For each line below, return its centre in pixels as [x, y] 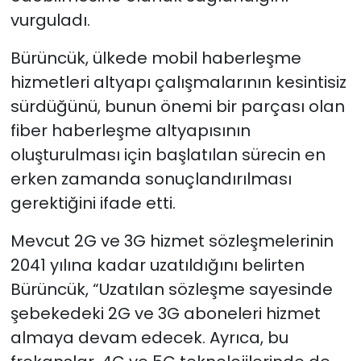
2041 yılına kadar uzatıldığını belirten [157, 265]
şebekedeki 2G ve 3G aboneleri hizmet [165, 313]
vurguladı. [50, 20]
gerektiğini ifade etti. [93, 203]
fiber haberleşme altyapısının [130, 130]
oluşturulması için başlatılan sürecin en [168, 154]
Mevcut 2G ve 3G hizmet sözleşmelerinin [172, 241]
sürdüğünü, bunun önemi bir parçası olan [177, 106]
